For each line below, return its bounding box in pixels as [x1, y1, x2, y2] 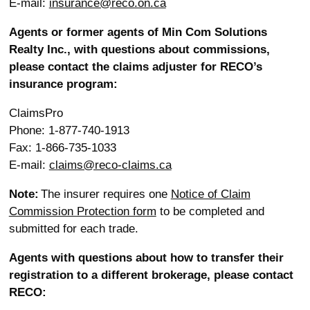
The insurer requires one [38, 188, 171, 201]
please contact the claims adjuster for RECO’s [8, 60, 262, 73]
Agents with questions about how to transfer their [8, 251, 284, 264]
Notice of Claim [170, 188, 250, 201]
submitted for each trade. [8, 222, 138, 235]
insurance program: [8, 77, 121, 91]
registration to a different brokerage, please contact [8, 268, 293, 282]
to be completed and [156, 205, 264, 218]
